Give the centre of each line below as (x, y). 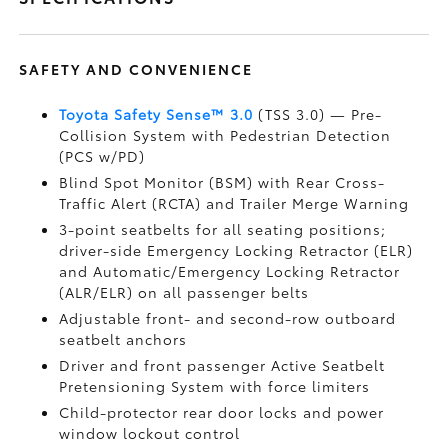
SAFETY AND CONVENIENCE (136, 68)
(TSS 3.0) (292, 113)
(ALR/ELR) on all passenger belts (184, 291)
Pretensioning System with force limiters (215, 385)
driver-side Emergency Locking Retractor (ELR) (236, 249)
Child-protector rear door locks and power (222, 411)
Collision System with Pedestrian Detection (225, 134)
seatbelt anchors (123, 338)
